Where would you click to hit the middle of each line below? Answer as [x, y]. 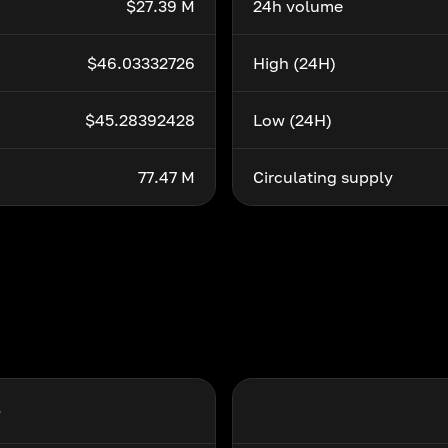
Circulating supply [323, 177]
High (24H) [294, 63]
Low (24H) [292, 120]
